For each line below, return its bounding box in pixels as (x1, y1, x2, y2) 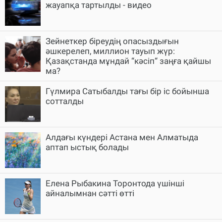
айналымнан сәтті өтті (46, 188, 134, 198)
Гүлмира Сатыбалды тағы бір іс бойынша (46, 86, 209, 96)
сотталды (46, 96, 84, 106)
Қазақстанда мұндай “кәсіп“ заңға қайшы (46, 55, 211, 66)
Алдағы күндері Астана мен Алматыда (46, 132, 198, 142)
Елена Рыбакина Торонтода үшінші (46, 178, 184, 188)
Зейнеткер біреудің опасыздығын (46, 36, 179, 46)
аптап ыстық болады (46, 142, 129, 152)
